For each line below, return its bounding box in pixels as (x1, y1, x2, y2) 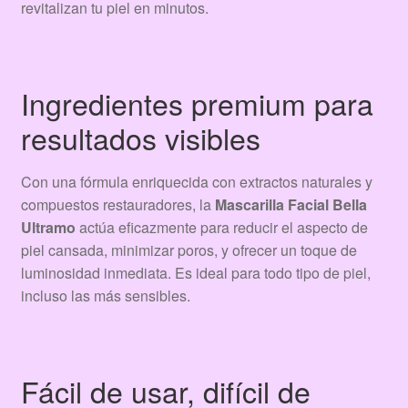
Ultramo (20, 217, 76, 239)
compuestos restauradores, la (20, 194, 215, 216)
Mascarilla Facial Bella (214, 194, 367, 216)
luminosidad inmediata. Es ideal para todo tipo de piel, (20, 262, 371, 284)
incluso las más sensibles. (20, 285, 190, 307)
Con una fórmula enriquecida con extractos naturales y (20, 171, 372, 193)
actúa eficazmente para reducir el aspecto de (75, 217, 368, 239)
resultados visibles (20, 116, 260, 158)
